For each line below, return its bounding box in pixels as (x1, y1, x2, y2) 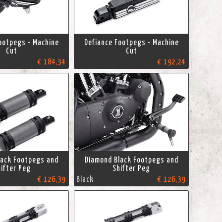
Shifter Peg (112, 165, 151, 173)
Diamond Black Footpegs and (84, 156, 178, 165)
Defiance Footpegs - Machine (84, 39, 179, 47)
